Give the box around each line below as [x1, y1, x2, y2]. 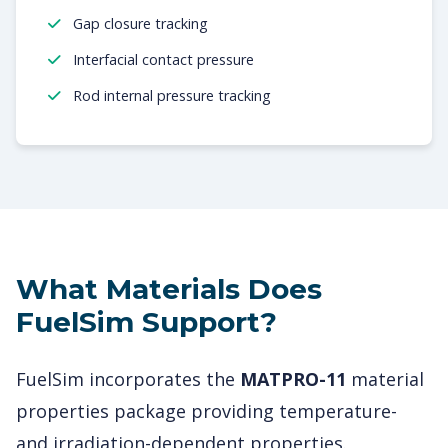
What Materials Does [16, 272, 322, 307]
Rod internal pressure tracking [69, 85, 271, 105]
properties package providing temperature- [16, 399, 397, 424]
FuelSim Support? [16, 305, 277, 340]
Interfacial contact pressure [69, 50, 254, 70]
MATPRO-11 [240, 367, 346, 392]
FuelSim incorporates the [16, 367, 240, 392]
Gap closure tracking [69, 14, 208, 34]
